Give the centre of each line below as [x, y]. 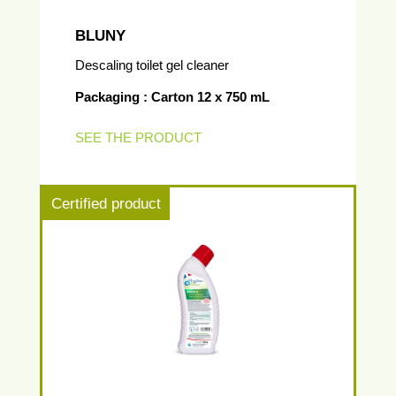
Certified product [106, 204]
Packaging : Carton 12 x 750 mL [172, 97]
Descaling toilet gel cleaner [152, 65]
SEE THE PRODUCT [138, 137]
